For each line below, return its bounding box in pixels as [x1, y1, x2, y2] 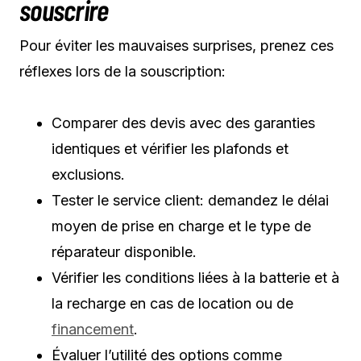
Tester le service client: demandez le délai [52, 191, 329, 209]
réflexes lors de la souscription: [19, 62, 226, 80]
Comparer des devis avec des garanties [52, 114, 315, 131]
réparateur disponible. [52, 243, 197, 260]
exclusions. [52, 165, 125, 183]
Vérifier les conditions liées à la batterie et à [52, 268, 339, 286]
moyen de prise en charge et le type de [52, 217, 311, 234]
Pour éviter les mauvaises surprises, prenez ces [19, 36, 334, 54]
